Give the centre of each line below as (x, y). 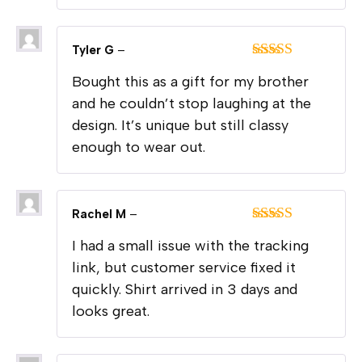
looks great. (111, 311)
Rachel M (101, 215)
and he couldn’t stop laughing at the (192, 104)
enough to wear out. (139, 147)
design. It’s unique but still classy (180, 126)
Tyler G (95, 51)
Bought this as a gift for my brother (190, 82)
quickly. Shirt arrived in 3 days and (185, 290)
